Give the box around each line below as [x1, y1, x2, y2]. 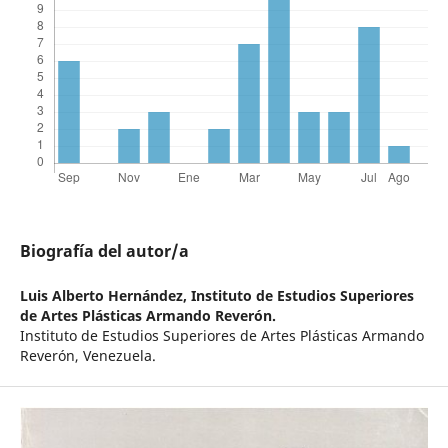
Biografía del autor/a [19, 240, 189, 263]
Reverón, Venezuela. [19, 346, 156, 366]
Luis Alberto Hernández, [19, 286, 191, 306]
